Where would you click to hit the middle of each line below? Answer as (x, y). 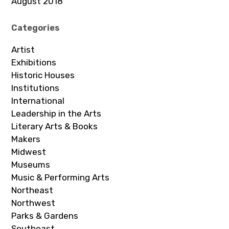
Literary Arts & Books (55, 126)
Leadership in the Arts (56, 113)
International (38, 101)
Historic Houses (43, 75)
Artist (23, 50)
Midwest (29, 152)
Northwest (33, 203)
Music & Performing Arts (61, 177)
